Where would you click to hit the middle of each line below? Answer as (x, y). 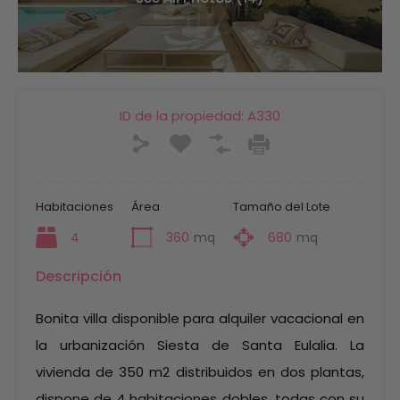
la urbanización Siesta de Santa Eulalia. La (200, 345)
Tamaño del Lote (282, 207)
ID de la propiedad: (182, 116)
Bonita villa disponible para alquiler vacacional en (200, 318)
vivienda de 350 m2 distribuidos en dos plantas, (200, 372)
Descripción (79, 276)
